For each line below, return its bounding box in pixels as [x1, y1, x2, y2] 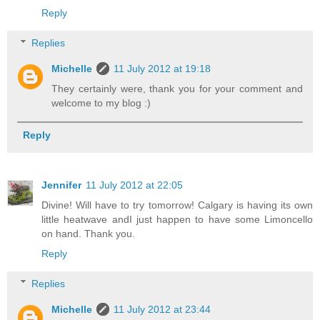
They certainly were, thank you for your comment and [51, 83, 303, 95]
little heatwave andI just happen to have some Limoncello [41, 214, 313, 226]
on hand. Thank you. [41, 228, 135, 240]
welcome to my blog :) [51, 97, 151, 109]
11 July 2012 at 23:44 [114, 303, 211, 315]
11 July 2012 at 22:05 [86, 179, 183, 191]
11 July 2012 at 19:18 [114, 63, 211, 75]
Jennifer [41, 179, 81, 191]
